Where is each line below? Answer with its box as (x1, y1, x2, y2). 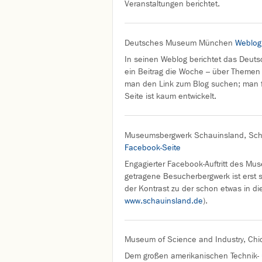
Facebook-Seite (125, 142, 181, 153)
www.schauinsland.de (125, 195, 203, 206)
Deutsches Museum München (125, 37, 235, 48)
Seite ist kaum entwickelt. (125, 91, 216, 101)
